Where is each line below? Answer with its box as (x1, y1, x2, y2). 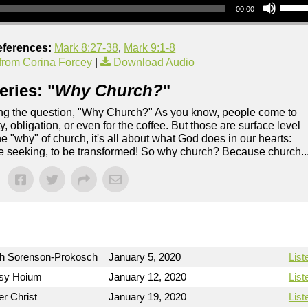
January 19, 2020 (109, 291, 187, 302)
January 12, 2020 (109, 271, 187, 283)
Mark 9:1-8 (124, 42, 176, 54)
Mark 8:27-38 (54, 42, 119, 54)
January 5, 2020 (109, 251, 181, 263)
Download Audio (113, 56, 195, 68)
